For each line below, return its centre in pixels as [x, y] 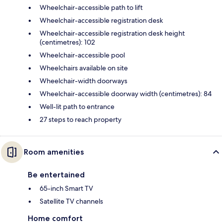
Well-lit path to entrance [77, 107]
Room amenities [54, 152]
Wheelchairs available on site [84, 68]
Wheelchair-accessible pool [82, 55]
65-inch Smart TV [66, 189]
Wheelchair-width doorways [83, 81]
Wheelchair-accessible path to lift [91, 8]
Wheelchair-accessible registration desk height [112, 33]
